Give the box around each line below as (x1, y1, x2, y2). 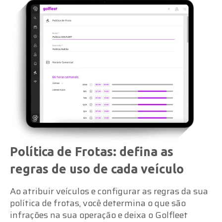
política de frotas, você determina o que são (10, 196, 186, 210)
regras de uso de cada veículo (10, 162, 184, 176)
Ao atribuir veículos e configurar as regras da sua (10, 184, 208, 198)
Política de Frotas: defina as (10, 144, 173, 159)
